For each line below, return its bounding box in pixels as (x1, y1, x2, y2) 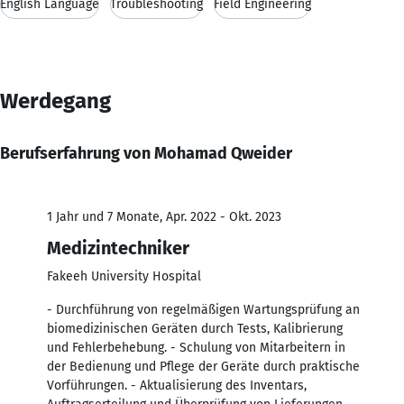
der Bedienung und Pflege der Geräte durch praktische (47, 358, 360, 374)
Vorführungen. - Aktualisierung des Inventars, (47, 377, 307, 393)
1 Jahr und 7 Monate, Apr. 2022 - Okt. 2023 (47, 208, 281, 225)
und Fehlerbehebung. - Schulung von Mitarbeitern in (47, 339, 345, 355)
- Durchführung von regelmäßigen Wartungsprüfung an (47, 301, 360, 317)
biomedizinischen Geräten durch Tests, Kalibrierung (47, 320, 343, 336)
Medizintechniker (47, 236, 189, 259)
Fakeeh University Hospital (47, 268, 201, 284)
